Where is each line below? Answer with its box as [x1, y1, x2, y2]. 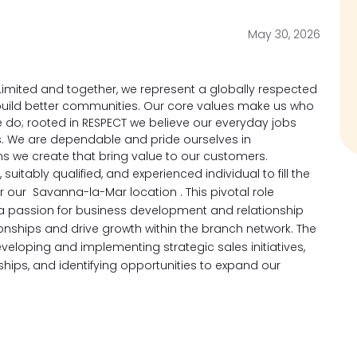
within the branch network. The [145, 221, 316, 237]
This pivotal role [186, 184, 274, 200]
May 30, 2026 [248, 26, 320, 42]
